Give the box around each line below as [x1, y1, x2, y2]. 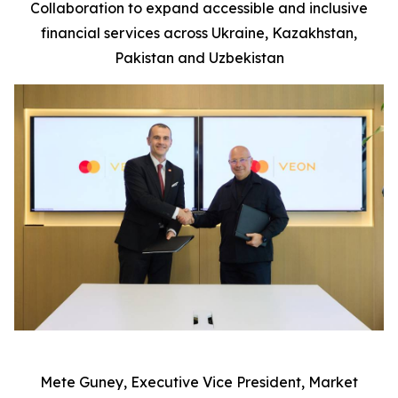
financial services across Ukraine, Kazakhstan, [41, 24, 357, 42]
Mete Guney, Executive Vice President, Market [40, 373, 358, 392]
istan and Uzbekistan [140, 49, 284, 67]
